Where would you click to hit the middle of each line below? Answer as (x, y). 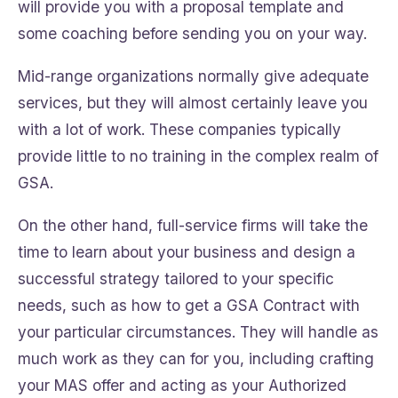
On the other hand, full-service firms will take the (193, 226)
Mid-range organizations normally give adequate (193, 76)
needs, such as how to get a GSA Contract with (189, 306)
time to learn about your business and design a (187, 252)
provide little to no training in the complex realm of (198, 156)
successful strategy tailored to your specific (176, 279)
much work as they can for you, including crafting (196, 359)
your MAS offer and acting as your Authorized (182, 386)
